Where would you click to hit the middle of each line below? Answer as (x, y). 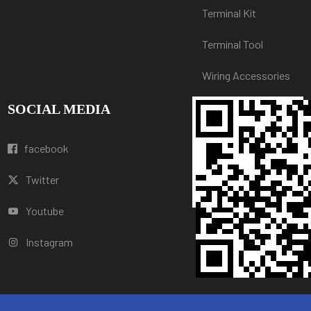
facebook (47, 148)
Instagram (50, 242)
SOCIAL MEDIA (59, 109)
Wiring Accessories (246, 75)
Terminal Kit (229, 12)
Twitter (43, 179)
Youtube (45, 210)
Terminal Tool (232, 44)
